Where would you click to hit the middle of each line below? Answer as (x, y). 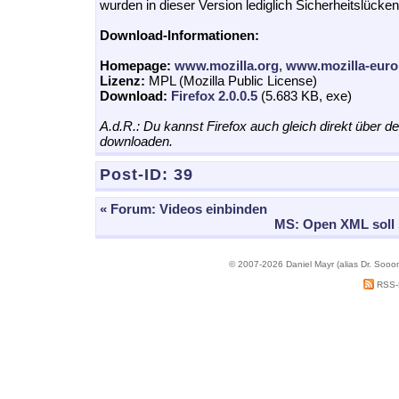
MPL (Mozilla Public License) (231, 81)
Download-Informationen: (179, 35)
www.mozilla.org (227, 65)
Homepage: (135, 65)
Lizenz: (122, 81)
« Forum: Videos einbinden (183, 209)
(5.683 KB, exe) (305, 96)
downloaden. (136, 141)
